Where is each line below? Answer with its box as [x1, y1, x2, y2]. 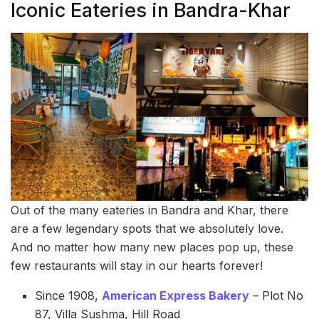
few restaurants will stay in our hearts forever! [11, 258, 263, 273]
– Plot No [249, 288, 304, 303]
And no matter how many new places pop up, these [11, 239, 293, 254]
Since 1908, [35, 288, 103, 303]
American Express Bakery [102, 288, 250, 303]
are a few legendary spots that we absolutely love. [11, 221, 283, 236]
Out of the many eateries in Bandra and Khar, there [11, 202, 288, 217]
